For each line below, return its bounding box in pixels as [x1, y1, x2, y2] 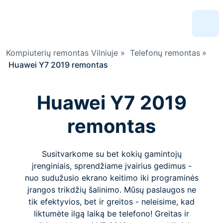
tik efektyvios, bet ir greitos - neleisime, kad [28, 197, 195, 207]
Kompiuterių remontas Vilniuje [6, 48, 118, 58]
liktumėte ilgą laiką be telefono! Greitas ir [34, 209, 189, 219]
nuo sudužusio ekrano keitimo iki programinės [24, 173, 199, 183]
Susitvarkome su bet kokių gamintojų [41, 149, 182, 159]
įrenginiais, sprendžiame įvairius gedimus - [31, 161, 192, 171]
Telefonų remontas [129, 48, 200, 58]
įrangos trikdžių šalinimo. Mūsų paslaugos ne [27, 185, 196, 195]
